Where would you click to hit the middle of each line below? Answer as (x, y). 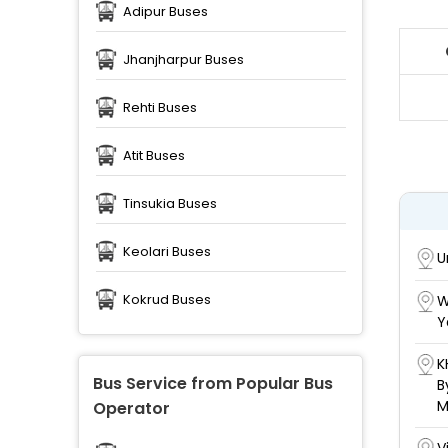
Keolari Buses (166, 252)
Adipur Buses (165, 12)
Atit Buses (153, 156)
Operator (131, 409)
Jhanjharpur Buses (183, 60)
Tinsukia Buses (169, 204)
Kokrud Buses (166, 300)
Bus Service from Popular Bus (212, 384)
